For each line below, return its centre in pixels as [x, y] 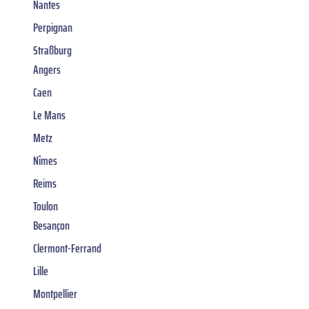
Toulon [46, 206]
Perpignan [53, 27]
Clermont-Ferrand [67, 248]
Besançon [51, 225]
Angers [47, 69]
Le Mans [49, 115]
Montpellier [55, 293]
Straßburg [52, 50]
